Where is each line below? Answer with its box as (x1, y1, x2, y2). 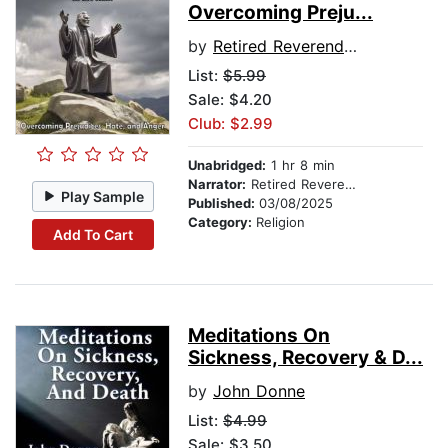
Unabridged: (188, 157, 266, 174)
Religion (256, 214, 305, 231)
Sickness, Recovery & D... (188, 346, 423, 370)
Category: (188, 214, 256, 231)
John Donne (213, 381, 305, 402)
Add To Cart (52, 225, 133, 243)
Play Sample (61, 187, 145, 205)
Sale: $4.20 (188, 90, 272, 110)
